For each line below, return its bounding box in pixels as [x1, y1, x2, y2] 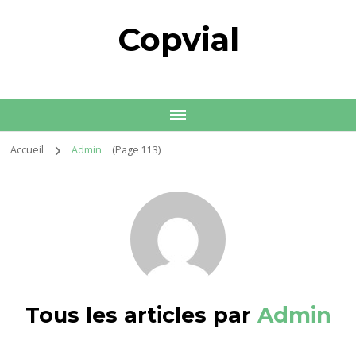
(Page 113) [110, 143, 161, 157]
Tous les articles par [25, 302, 257, 329]
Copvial [117, 20, 239, 59]
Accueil [10, 143, 44, 157]
